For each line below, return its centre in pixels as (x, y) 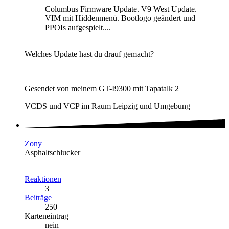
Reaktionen (43, 179)
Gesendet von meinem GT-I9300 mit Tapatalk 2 (102, 89)
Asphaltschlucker (52, 152)
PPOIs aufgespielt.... (78, 28)
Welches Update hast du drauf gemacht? (89, 54)
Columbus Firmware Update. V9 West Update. (121, 9)
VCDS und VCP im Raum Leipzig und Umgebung (107, 106)
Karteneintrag (47, 216)
